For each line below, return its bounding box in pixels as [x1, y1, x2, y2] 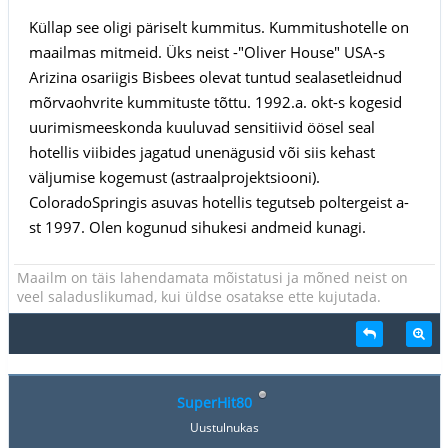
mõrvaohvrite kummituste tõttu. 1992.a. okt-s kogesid [28, 91, 402, 112]
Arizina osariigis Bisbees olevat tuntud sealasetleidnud [28, 66, 402, 87]
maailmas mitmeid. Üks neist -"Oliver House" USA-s [28, 41, 385, 62]
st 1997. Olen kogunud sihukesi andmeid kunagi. [28, 216, 366, 237]
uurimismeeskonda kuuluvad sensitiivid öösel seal [28, 116, 375, 137]
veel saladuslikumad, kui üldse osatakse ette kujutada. [16, 286, 381, 306]
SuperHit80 [177, 392, 252, 412]
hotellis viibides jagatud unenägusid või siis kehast [28, 141, 375, 162]
